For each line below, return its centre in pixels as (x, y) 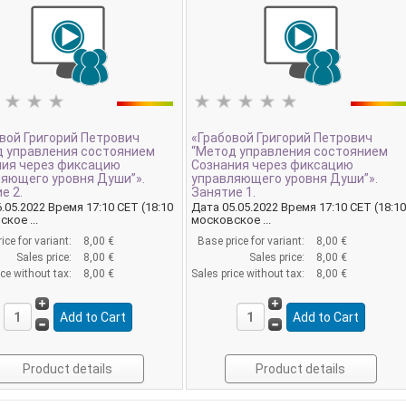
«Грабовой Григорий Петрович (282, 137)
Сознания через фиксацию (273, 164)
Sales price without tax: (250, 274)
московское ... (232, 220)
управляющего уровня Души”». (285, 178)
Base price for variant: (253, 242)
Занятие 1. (224, 192)
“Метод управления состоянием (290, 151)
